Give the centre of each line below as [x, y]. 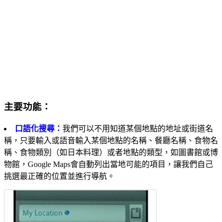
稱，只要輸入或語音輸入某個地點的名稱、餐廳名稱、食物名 [111, 141]
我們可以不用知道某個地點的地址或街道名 [138, 129]
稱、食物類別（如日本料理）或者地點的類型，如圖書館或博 [111, 153]
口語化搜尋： [39, 129]
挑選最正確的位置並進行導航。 [59, 176]
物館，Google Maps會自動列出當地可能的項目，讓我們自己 [109, 165]
